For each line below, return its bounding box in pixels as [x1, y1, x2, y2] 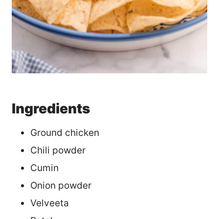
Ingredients [12, 100, 90, 117]
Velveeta [30, 197, 69, 209]
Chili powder [30, 144, 86, 156]
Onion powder [30, 179, 91, 191]
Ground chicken [30, 127, 99, 138]
